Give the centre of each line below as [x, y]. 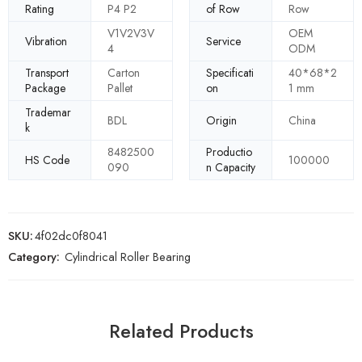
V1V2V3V [131, 34]
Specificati [230, 73]
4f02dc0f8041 [71, 236]
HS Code [47, 160]
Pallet [120, 88]
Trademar [48, 113]
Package [45, 88]
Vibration [46, 41]
